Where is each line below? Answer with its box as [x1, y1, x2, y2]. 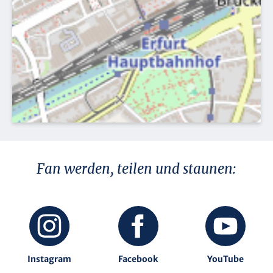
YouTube [207, 253, 244, 265]
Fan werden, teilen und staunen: [37, 160, 236, 178]
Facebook [118, 253, 158, 265]
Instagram [27, 253, 71, 265]
